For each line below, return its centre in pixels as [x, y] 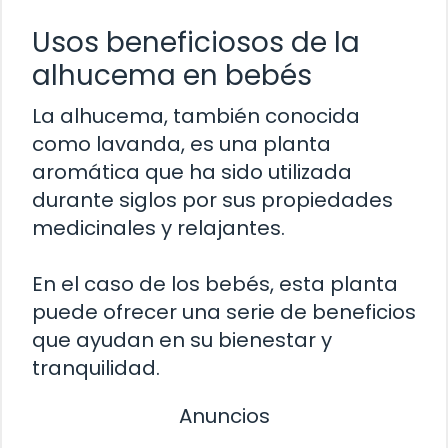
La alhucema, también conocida [196, 115]
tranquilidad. [96, 367]
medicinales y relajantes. [158, 227]
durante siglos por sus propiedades [212, 199]
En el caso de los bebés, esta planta [215, 283]
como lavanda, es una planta [181, 143]
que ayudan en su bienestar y [182, 339]
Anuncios [224, 415]
